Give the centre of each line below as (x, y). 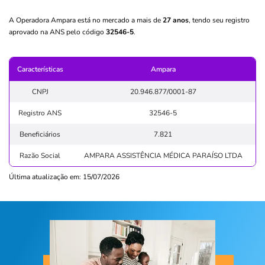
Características (40, 69)
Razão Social (40, 155)
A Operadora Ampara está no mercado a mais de (86, 20)
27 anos (176, 20)
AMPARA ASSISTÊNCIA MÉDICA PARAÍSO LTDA (163, 155)
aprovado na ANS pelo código (57, 32)
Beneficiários (40, 134)
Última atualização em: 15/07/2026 (64, 177)
